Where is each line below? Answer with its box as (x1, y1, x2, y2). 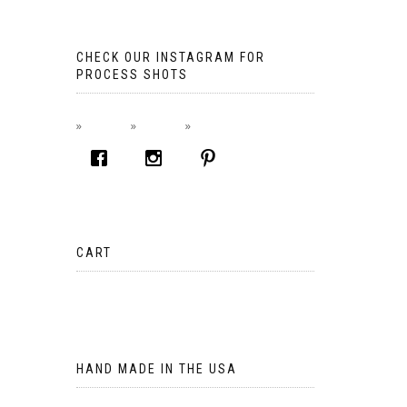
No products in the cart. (75, 287, 203, 303)
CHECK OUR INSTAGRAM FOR (75, 50, 265, 65)
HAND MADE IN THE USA (75, 362, 237, 376)
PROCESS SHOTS (75, 67, 188, 82)
